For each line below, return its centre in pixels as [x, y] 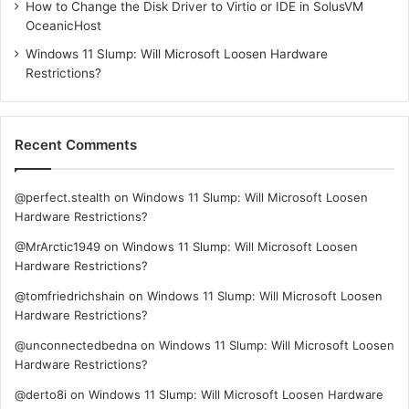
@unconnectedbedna [76, 345]
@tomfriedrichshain [70, 295]
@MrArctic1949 [58, 246]
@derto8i [41, 394]
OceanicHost [63, 25]
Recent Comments [76, 144]
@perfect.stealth [63, 197]
